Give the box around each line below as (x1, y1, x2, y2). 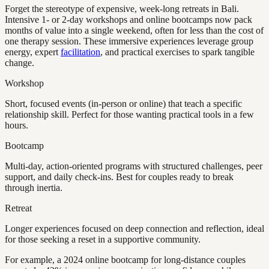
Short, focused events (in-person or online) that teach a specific (5, 98, 242, 109)
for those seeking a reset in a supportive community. (5, 234, 201, 245)
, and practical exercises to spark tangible (100, 47, 255, 58)
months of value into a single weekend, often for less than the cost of (5, 25, 264, 36)
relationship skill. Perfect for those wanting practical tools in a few (5, 109, 254, 120)
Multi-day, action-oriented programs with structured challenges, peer (5, 161, 262, 172)
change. (5, 58, 34, 68)
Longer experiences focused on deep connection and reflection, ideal (5, 223, 264, 234)
